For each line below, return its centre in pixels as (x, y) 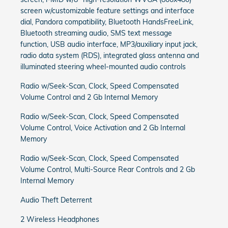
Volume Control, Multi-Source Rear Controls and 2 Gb (108, 169)
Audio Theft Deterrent (56, 200)
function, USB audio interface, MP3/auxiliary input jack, (109, 44)
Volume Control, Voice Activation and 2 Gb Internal (103, 128)
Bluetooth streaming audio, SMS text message (96, 33)
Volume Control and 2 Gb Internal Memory (89, 97)
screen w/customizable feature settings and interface (107, 11)
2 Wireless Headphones (60, 219)
